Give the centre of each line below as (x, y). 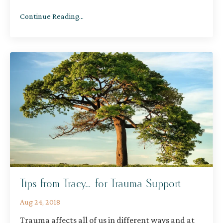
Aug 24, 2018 (40, 202)
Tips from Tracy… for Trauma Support (100, 183)
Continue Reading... (52, 16)
